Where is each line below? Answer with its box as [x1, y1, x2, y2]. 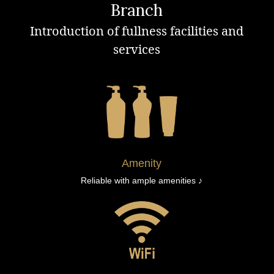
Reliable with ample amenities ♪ [81, 175, 203, 185]
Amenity [122, 157, 162, 169]
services [113, 41, 161, 57]
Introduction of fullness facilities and [30, 23, 244, 39]
